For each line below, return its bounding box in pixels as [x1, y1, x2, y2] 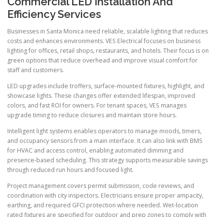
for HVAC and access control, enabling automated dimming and [7, 146, 184, 155]
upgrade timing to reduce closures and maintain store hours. [7, 111, 177, 120]
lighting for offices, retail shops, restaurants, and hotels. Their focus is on [7, 46, 209, 55]
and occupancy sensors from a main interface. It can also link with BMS [7, 137, 202, 145]
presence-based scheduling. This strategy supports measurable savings [7, 156, 208, 165]
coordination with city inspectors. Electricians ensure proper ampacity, [7, 191, 203, 200]
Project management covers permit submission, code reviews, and [7, 182, 194, 190]
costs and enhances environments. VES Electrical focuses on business [7, 36, 201, 45]
